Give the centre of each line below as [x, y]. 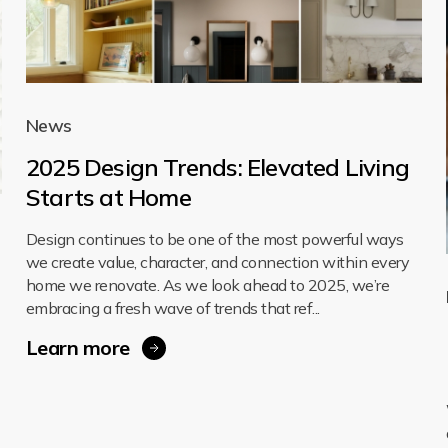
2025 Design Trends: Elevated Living [217, 167]
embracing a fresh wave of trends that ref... [172, 308]
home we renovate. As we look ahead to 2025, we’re [207, 285]
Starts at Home [108, 197]
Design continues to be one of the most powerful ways [214, 239]
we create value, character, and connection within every [217, 262]
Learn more [77, 348]
